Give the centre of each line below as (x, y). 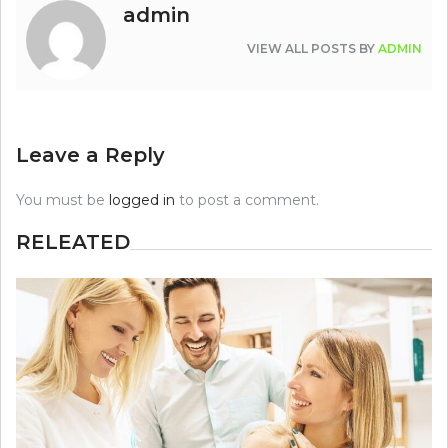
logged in (142, 199)
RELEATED (73, 241)
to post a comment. (247, 199)
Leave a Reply (90, 154)
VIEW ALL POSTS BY (312, 48)
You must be (62, 199)
